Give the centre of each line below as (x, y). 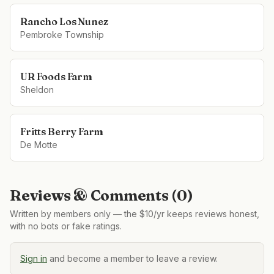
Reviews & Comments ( (94, 195)
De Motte (39, 145)
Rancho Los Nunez (64, 21)
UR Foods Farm (56, 76)
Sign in (34, 258)
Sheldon (37, 90)
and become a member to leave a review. (134, 258)
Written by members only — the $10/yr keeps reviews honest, (135, 214)
